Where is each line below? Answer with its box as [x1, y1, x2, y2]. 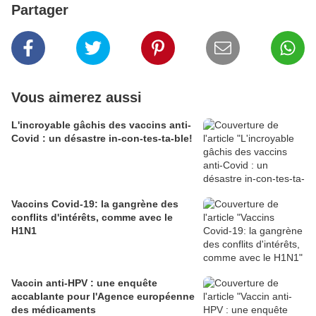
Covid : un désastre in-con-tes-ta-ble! [11, 133, 193, 144]
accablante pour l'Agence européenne [11, 291, 195, 302]
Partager [11, 2, 68, 18]
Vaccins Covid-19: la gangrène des [11, 198, 178, 209]
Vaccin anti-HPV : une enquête [11, 277, 157, 288]
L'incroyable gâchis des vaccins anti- [11, 119, 191, 130]
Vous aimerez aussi [11, 90, 142, 105]
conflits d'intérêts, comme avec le [11, 212, 173, 223]
